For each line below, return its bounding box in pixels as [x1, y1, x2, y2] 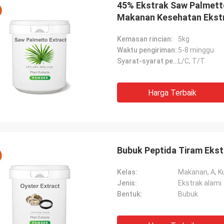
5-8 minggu [178, 46, 214, 54]
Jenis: [117, 179, 137, 187]
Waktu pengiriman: [117, 46, 177, 54]
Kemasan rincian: [117, 35, 173, 43]
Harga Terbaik [147, 88, 196, 97]
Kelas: [117, 168, 137, 176]
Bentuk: [117, 190, 142, 198]
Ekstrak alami [178, 179, 221, 187]
